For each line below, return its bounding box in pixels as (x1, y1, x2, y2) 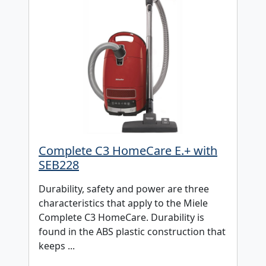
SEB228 (39, 156, 79, 173)
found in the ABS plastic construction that (39, 224, 226, 238)
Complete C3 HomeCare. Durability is (39, 210, 204, 224)
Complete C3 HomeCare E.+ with (39, 142, 217, 159)
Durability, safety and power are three (39, 182, 209, 195)
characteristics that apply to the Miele (39, 196, 208, 210)
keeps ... (39, 239, 75, 252)
